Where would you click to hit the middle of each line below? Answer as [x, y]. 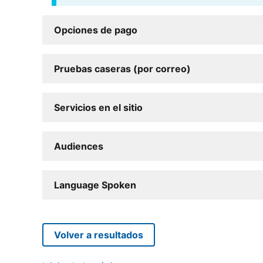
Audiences [79, 146]
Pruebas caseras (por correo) [122, 68]
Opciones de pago [96, 30]
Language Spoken [95, 185]
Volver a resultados [99, 235]
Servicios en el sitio [98, 107]
